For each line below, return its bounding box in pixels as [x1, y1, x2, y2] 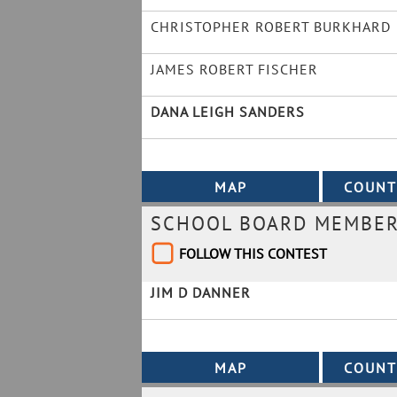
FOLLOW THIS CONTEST [179, 245, 327, 262]
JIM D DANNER [151, 284, 251, 301]
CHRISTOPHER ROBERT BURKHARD [151, 18, 391, 35]
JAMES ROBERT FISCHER [151, 60, 318, 78]
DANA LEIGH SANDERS [151, 103, 305, 121]
